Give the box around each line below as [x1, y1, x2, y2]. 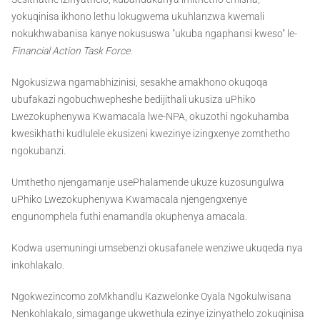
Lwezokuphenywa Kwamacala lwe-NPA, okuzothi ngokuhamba [11, 111, 289, 123]
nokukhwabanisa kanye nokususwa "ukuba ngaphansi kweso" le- [11, 28, 297, 40]
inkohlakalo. [11, 259, 64, 271]
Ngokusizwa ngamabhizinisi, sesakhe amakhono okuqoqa [11, 76, 268, 89]
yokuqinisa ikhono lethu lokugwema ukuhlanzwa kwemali [11, 11, 264, 23]
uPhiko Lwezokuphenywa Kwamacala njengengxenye [11, 194, 247, 206]
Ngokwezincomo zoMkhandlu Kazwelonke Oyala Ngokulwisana [11, 291, 291, 303]
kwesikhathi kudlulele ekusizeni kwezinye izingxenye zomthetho [11, 128, 290, 140]
